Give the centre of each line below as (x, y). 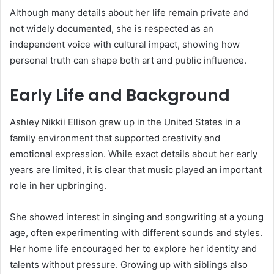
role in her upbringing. (58, 186)
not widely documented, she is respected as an (112, 28)
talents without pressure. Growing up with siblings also (129, 265)
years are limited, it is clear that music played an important (136, 170)
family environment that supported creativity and (115, 138)
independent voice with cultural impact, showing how (125, 44)
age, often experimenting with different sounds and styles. (136, 233)
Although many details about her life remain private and (129, 12)
